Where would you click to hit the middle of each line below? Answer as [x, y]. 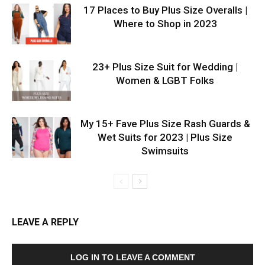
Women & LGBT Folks [165, 80]
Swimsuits [165, 151]
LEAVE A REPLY [45, 222]
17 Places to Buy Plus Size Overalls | [165, 10]
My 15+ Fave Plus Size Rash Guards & [165, 123]
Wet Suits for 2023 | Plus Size [165, 137]
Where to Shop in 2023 [165, 23]
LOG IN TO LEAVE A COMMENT [132, 257]
